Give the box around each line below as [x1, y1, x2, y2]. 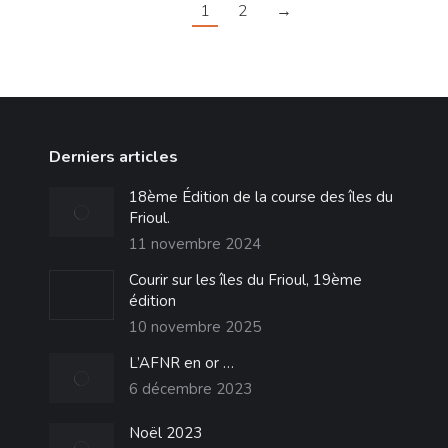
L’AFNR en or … [128, 353, 234, 374]
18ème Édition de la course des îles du [128, 187, 393, 208]
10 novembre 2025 [128, 317, 261, 338]
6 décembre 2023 [128, 379, 252, 400]
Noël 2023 [128, 423, 202, 444]
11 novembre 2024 [128, 234, 261, 255]
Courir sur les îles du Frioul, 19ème [128, 270, 362, 291]
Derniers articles [48, 146, 178, 169]
